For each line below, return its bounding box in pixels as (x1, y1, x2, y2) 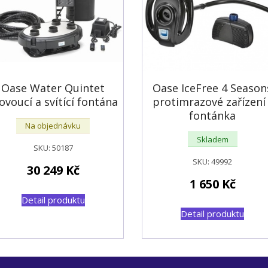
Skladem (196, 133, 229, 145)
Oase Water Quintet (1, 80, 105, 95)
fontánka (189, 108, 236, 123)
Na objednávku (25, 120, 81, 131)
